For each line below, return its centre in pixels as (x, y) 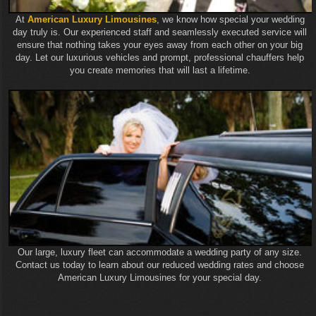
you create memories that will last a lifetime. (160, 70)
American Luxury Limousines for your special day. (160, 277)
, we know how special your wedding (230, 19)
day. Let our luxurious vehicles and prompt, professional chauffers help (160, 57)
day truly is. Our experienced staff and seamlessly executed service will (160, 32)
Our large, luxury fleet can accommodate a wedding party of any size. (160, 252)
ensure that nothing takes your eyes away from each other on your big (160, 44)
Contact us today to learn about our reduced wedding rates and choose (160, 265)
